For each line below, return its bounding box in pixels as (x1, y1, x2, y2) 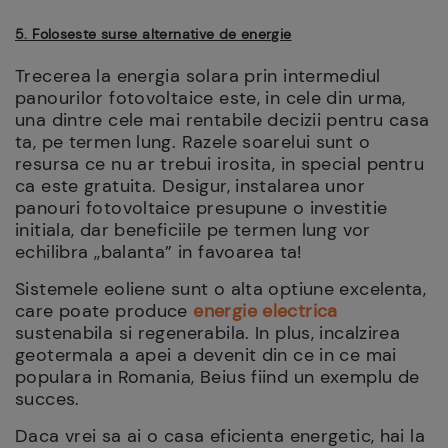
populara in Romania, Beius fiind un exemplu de (15, 365, 420, 389)
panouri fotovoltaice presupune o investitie (15, 196, 388, 220)
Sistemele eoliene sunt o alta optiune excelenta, (15, 277, 427, 301)
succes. (15, 387, 80, 411)
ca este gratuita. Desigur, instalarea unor (15, 174, 365, 198)
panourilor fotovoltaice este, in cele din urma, (15, 86, 406, 110)
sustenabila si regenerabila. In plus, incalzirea (15, 321, 401, 345)
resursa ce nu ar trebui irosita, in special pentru (15, 152, 425, 176)
